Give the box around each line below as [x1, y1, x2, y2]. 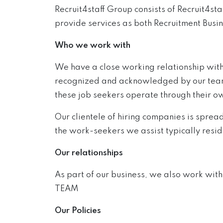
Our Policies [54, 207, 101, 215]
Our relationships [54, 149, 123, 157]
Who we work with [54, 41, 130, 50]
